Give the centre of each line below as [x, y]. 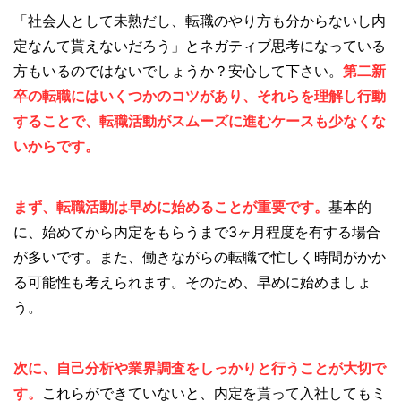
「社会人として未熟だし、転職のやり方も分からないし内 [200, 20]
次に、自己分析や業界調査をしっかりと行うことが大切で [200, 367]
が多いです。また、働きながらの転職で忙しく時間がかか [200, 256]
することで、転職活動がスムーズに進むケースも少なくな [200, 120]
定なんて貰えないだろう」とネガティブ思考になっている [200, 45]
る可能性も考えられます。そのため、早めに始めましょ [192, 282]
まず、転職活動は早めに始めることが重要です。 [171, 206]
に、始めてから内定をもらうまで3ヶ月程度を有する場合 [197, 231]
